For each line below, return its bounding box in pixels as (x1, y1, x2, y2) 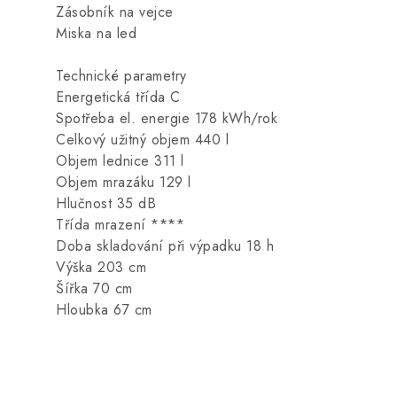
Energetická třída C (56, 87, 181, 107)
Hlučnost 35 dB (56, 193, 156, 214)
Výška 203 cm (56, 257, 146, 277)
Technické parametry (56, 66, 187, 86)
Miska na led (56, 23, 136, 43)
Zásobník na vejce (56, 2, 174, 22)
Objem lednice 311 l (56, 151, 184, 171)
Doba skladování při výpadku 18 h (56, 236, 274, 256)
